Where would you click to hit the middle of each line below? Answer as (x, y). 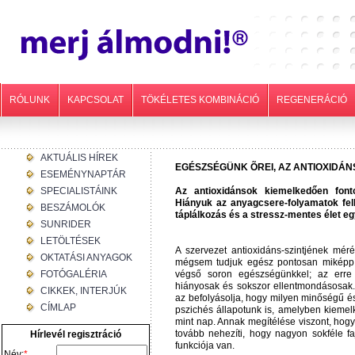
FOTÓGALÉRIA (74, 274)
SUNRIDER (66, 224)
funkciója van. (205, 345)
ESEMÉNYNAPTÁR (83, 174)
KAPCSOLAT (95, 100)
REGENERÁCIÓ (312, 100)
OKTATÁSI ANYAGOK (86, 258)
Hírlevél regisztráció (76, 334)
